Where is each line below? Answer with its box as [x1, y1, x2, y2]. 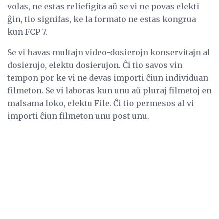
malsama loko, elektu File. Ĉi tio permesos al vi [7, 98, 194, 108]
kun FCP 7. [7, 26, 47, 37]
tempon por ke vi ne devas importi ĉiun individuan [7, 72, 208, 83]
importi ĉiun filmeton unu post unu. [7, 110, 149, 121]
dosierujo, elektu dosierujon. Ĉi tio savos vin [7, 60, 182, 70]
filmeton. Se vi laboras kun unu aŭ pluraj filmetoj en [7, 85, 212, 95]
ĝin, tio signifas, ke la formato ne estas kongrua [7, 14, 196, 24]
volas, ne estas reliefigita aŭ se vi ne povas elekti [7, 1, 199, 11]
